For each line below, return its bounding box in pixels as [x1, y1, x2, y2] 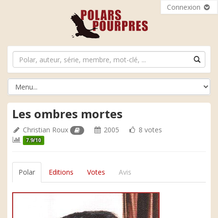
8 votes [137, 125, 163, 134]
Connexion [167, 2, 202, 12]
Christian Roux [23, 125, 68, 134]
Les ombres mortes [12, 106, 123, 122]
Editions [49, 167, 73, 177]
